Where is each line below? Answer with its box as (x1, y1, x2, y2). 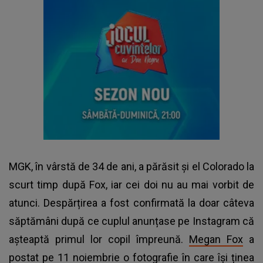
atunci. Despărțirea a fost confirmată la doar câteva (9, 196, 254, 209)
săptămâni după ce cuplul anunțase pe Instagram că (9, 214, 254, 227)
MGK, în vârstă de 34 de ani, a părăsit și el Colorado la (9, 160, 254, 173)
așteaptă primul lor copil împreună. (9, 232, 189, 245)
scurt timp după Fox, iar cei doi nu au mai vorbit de (9, 178, 254, 191)
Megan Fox (189, 232, 243, 245)
